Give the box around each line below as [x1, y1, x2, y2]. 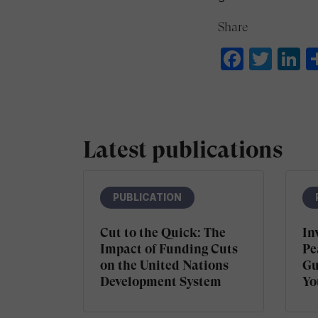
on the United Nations [99, 257, 229, 273]
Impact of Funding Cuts [99, 241, 238, 256]
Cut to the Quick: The [99, 224, 226, 240]
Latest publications [83, 136, 283, 163]
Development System [99, 273, 221, 289]
